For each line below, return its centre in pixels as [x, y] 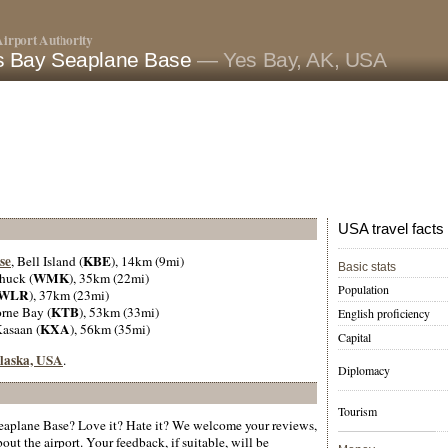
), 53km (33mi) [119, 312]
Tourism [357, 411]
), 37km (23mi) [69, 295]
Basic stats [367, 267]
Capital [354, 337]
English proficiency [384, 313]
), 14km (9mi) [147, 261]
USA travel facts [391, 229]
